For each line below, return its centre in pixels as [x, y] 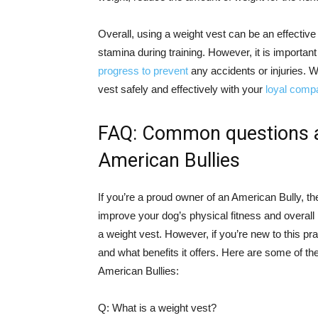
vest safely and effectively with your [182, 89]
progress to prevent [143, 71]
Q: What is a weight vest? [157, 308]
